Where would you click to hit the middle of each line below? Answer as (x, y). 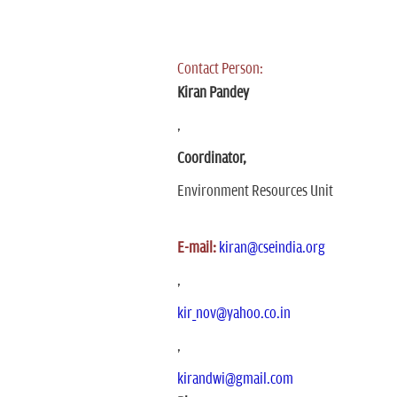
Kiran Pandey (213, 93)
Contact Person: (220, 69)
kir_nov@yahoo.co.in (234, 314)
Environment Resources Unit (255, 191)
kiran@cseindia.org (272, 248)
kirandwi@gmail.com (235, 379)
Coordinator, (211, 159)
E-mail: (196, 248)
